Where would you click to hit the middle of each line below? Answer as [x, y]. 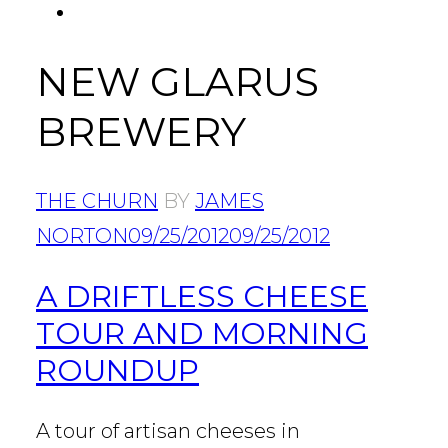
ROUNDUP [117, 371]
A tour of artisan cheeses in [168, 431]
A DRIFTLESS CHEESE [202, 297]
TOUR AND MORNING [202, 334]
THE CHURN [97, 200]
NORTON [82, 235]
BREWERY [141, 131]
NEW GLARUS [177, 81]
